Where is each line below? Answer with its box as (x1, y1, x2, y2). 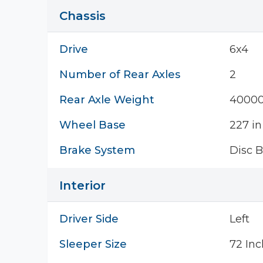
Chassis (59, 9, 106, 23)
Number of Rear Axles (59, 68, 180, 81)
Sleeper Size (59, 238, 127, 251)
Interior (59, 178, 106, 193)
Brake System (59, 144, 135, 157)
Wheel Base (59, 119, 126, 131)
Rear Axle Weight (59, 93, 154, 106)
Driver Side (59, 213, 119, 225)
